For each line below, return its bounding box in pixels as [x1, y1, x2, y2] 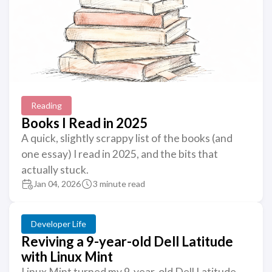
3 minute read [93, 178, 145, 189]
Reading [31, 100, 62, 110]
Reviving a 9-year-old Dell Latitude [21, 233, 233, 250]
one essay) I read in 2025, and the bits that [21, 148, 218, 160]
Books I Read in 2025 [21, 115, 148, 131]
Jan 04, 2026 [33, 178, 81, 189]
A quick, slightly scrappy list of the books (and [21, 132, 233, 144]
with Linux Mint [21, 248, 113, 265]
